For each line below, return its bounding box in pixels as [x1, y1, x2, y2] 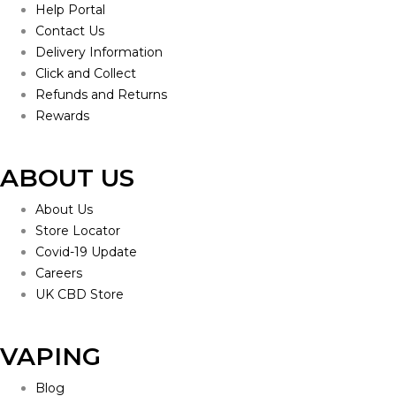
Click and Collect [35, 65, 136, 81]
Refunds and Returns [35, 86, 167, 103]
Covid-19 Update [35, 243, 137, 260]
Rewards [35, 107, 89, 124]
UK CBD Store [35, 286, 124, 302]
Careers [35, 264, 82, 281]
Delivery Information [35, 43, 163, 60]
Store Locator [35, 222, 120, 239]
